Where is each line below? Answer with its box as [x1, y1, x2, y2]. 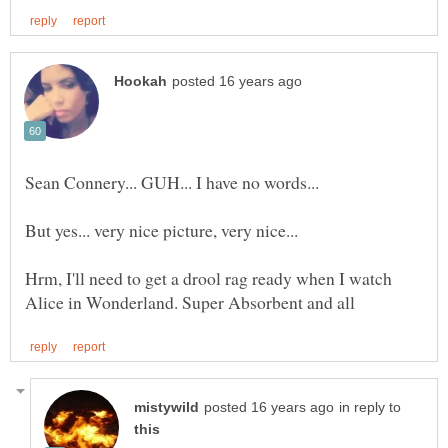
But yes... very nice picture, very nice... [25, 218, 298, 243]
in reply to [339, 400, 401, 416]
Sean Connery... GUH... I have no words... [25, 170, 319, 195]
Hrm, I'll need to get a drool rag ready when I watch [25, 266, 392, 291]
